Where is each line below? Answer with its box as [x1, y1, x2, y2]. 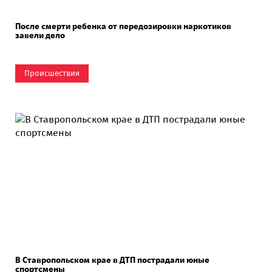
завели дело [15, 30, 65, 41]
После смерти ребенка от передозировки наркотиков [15, 21, 231, 32]
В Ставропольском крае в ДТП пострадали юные [15, 254, 209, 265]
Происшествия [24, 68, 80, 78]
